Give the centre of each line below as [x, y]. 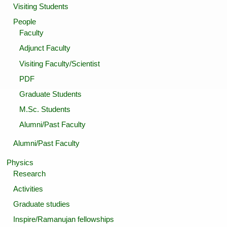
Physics [20, 162]
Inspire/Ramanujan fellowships [63, 219]
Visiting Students [41, 6]
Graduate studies [41, 204]
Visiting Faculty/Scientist [59, 63]
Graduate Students [50, 94]
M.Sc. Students [45, 109]
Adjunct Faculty [45, 48]
